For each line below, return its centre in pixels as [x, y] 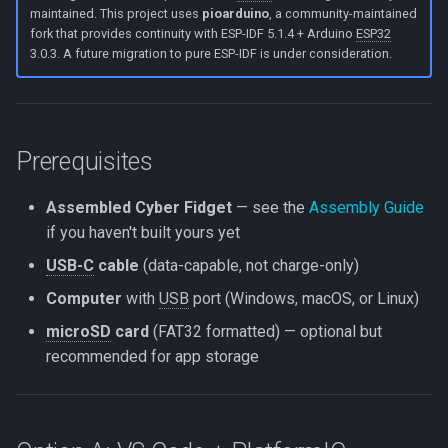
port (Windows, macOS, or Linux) [304, 298]
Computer [84, 298]
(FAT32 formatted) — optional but [265, 331]
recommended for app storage [152, 356]
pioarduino [235, 14]
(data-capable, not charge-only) [249, 265]
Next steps [55, 22]
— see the [270, 207]
